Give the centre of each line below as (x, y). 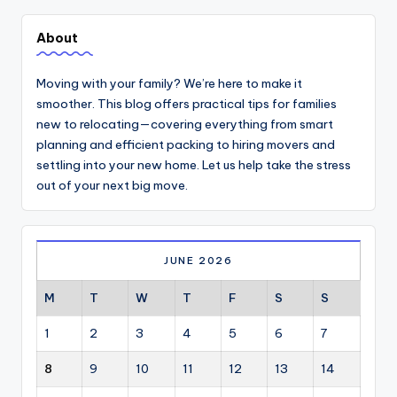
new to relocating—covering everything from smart (185, 124)
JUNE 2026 (198, 261)
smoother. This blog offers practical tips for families (187, 103)
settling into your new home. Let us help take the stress (194, 164)
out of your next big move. (112, 185)
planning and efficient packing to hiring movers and (186, 144)
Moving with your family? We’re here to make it (169, 83)
